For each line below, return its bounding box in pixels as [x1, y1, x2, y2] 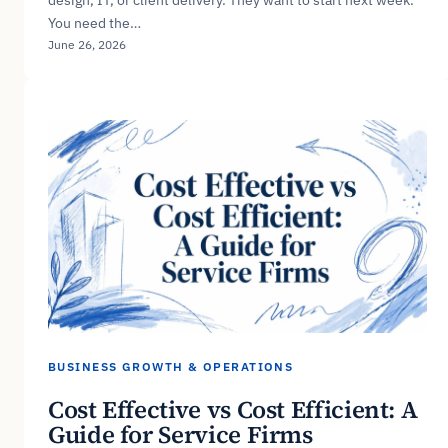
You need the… [48, 13, 141, 32]
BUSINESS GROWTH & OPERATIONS [48, 358, 294, 374]
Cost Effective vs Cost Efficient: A [48, 392, 418, 426]
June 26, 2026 [48, 36, 126, 52]
